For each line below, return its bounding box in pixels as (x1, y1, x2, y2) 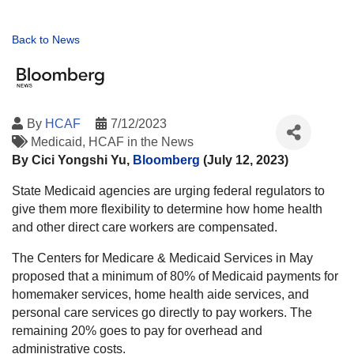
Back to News (12, 33, 80, 47)
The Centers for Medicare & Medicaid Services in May (12, 251, 313, 265)
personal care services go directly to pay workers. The (12, 306, 312, 320)
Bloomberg (133, 153, 200, 168)
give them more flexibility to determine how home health (12, 202, 322, 217)
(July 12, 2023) (200, 153, 288, 168)
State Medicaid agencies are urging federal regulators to (12, 184, 325, 198)
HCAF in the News (88, 135, 194, 149)
